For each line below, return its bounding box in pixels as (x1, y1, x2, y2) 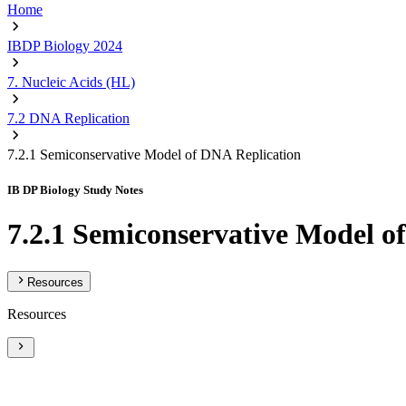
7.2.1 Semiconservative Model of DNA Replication (7, 147, 301, 162)
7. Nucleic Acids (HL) (7, 74, 135, 90)
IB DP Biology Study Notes (7, 183, 143, 198)
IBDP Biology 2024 (7, 38, 122, 53)
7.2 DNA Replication (7, 111, 130, 126)
